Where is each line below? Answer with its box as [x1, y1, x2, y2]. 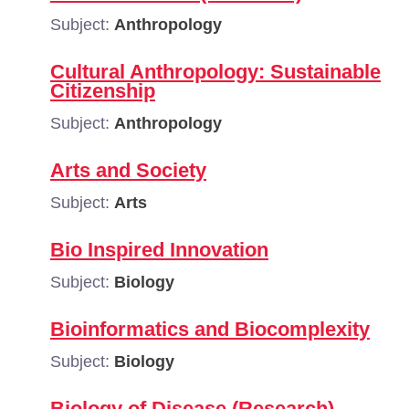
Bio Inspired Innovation [50, 238, 268, 261]
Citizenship [50, 79, 155, 102]
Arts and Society [50, 159, 206, 182]
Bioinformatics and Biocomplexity [50, 318, 370, 341]
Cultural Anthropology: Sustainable [50, 60, 381, 83]
